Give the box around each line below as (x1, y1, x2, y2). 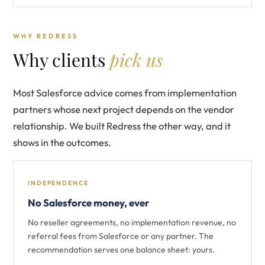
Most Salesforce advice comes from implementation (13, 86, 237, 99)
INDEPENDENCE (28, 179, 89, 187)
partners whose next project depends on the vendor (13, 103, 234, 115)
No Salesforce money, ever (28, 196, 150, 209)
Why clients (13, 48, 109, 72)
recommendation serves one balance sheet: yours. (28, 244, 215, 255)
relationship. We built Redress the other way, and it (13, 119, 231, 132)
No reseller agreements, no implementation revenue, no (28, 217, 236, 228)
